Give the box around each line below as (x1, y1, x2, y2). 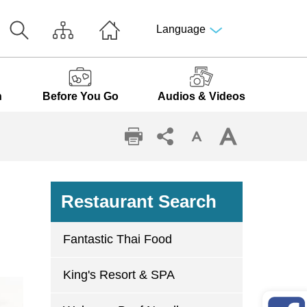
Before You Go (42, 90, 119, 102)
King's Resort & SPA (62, 268, 175, 282)
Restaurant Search (60, 192, 217, 211)
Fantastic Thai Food (62, 232, 172, 246)
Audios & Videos (157, 90, 245, 102)
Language (156, 23, 206, 35)
